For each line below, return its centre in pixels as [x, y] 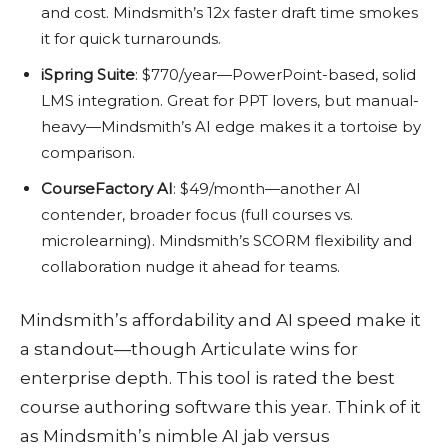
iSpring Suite [88, 75]
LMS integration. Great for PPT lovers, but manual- [230, 101]
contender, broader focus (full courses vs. [197, 215]
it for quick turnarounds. [131, 39]
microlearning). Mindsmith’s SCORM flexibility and [226, 241]
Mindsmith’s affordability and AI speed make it [220, 320]
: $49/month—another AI [267, 189]
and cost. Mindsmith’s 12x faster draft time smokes [229, 13]
